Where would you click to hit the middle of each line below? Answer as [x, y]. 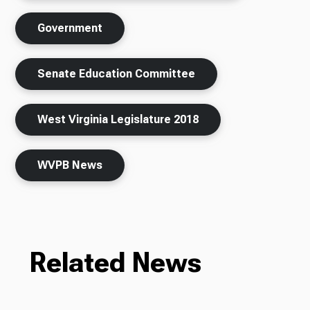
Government [70, 28]
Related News [115, 263]
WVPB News [70, 165]
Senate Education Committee [117, 74]
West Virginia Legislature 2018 [118, 120]
